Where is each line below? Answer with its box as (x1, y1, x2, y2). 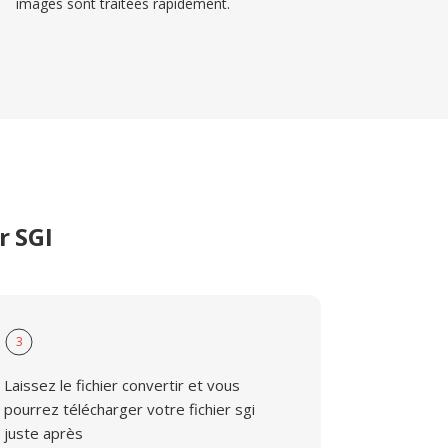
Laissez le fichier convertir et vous (4, 375, 241, 395)
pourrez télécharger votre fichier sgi (4, 399, 256, 419)
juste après (4, 423, 84, 443)
